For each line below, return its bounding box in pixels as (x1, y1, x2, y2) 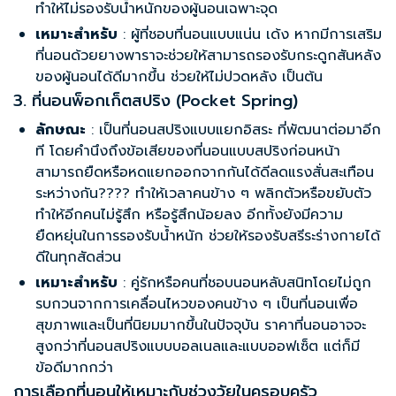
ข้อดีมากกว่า (35, 357, 113, 379)
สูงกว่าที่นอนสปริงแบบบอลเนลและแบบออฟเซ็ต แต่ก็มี (35, 336, 360, 358)
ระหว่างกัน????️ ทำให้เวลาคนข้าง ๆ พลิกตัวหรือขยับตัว (35, 183, 371, 205)
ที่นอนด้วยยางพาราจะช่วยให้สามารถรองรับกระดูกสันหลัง (35, 45, 381, 67)
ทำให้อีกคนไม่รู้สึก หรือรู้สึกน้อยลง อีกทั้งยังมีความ (35, 204, 343, 226)
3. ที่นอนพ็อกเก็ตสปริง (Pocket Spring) (13, 88, 298, 114)
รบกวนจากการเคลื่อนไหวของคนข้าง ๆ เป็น (35, 293, 299, 316)
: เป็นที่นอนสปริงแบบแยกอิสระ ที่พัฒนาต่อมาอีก (86, 119, 381, 141)
